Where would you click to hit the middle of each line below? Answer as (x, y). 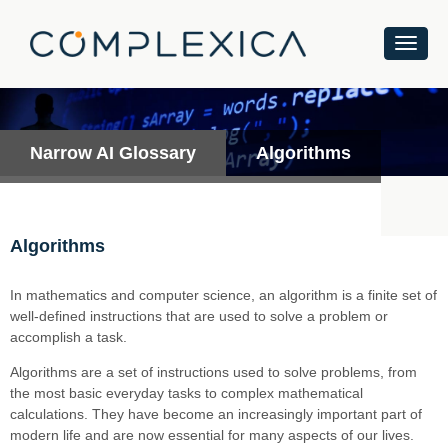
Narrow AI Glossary (113, 152)
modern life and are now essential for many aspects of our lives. (212, 434)
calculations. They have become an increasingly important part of (216, 413)
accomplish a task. (68, 336)
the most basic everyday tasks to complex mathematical (186, 392)
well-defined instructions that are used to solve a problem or (199, 315)
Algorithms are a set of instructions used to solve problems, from (213, 371)
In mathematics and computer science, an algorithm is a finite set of (223, 294)
